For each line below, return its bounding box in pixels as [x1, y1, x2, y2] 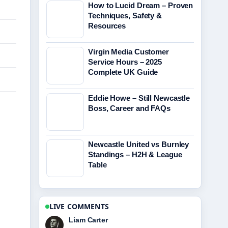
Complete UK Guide [88, 68, 158, 76]
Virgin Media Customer [88, 47, 169, 56]
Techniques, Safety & [88, 11, 162, 20]
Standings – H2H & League [88, 150, 182, 159]
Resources [88, 21, 126, 30]
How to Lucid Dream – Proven [88, 1, 193, 10]
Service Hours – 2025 [88, 58, 162, 66]
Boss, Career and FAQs [88, 104, 170, 112]
